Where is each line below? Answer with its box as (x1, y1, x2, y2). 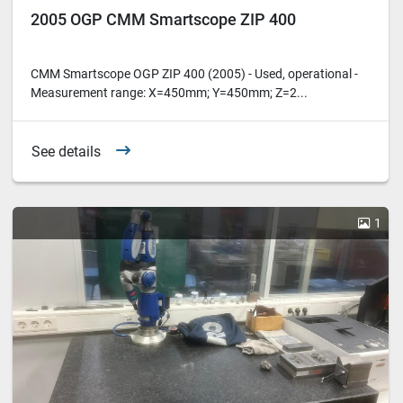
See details (31, 142, 101, 160)
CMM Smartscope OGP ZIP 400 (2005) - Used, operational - (31, 66, 358, 81)
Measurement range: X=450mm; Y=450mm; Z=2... (31, 85, 308, 100)
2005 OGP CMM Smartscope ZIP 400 (31, 9, 296, 29)
